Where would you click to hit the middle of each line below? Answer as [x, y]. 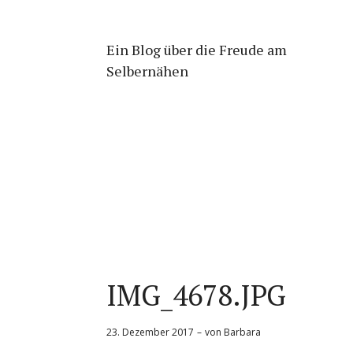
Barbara [242, 332]
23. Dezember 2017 [150, 332]
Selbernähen [147, 71]
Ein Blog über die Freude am [197, 50]
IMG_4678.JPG [196, 295]
